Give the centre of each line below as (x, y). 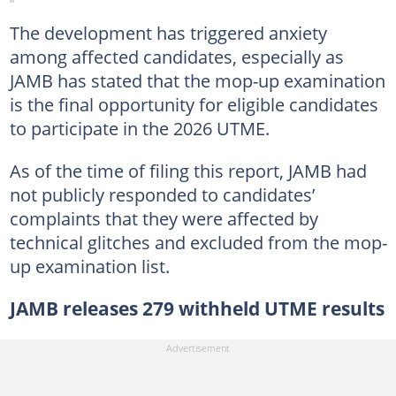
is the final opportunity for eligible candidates (194, 104)
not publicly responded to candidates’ (162, 194)
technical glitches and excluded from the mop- (198, 242)
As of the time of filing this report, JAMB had (188, 171)
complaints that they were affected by (164, 218)
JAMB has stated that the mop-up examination (197, 80)
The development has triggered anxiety (168, 33)
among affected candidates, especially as (176, 57)
